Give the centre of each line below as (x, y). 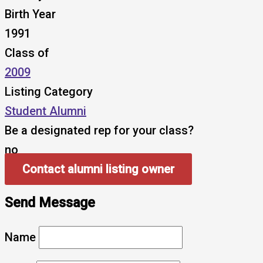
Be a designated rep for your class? (99, 131)
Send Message (50, 202)
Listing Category (49, 92)
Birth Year (30, 14)
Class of (27, 53)
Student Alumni (45, 111)
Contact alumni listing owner (98, 169)
